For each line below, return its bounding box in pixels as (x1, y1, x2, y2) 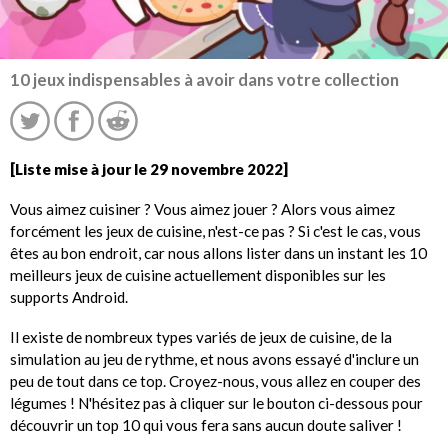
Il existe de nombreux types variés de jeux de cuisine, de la (10, 328, 392, 347)
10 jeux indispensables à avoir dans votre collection (10, 70, 399, 90)
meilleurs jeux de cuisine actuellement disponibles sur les (10, 265, 386, 284)
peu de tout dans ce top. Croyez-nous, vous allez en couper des (10, 372, 421, 391)
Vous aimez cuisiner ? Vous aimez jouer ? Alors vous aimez (10, 199, 395, 218)
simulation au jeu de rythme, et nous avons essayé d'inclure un (10, 350, 419, 369)
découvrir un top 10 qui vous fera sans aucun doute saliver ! (10, 416, 402, 435)
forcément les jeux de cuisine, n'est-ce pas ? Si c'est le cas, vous (10, 221, 421, 240)
